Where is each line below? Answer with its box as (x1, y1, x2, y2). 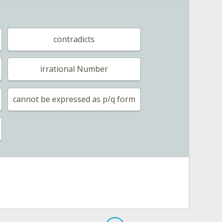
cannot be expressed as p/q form (13, 93, 136, 105)
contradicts (54, 33, 95, 45)
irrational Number (40, 63, 109, 75)
